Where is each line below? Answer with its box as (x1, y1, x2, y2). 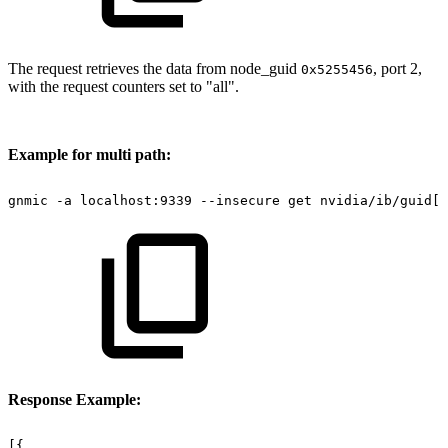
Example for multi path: (8, 145, 175, 163)
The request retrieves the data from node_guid (8, 59, 301, 77)
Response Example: (8, 390, 145, 408)
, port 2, (373, 59, 422, 77)
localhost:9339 (80, 192, 192, 208)
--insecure (200, 192, 280, 208)
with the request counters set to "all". (8, 77, 239, 95)
